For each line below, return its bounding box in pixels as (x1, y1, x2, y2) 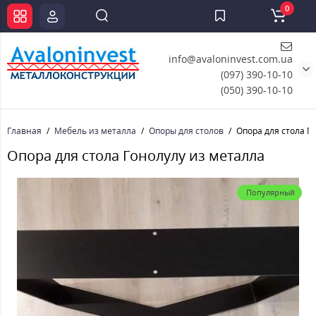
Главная (7, 125, 42, 137)
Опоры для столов (149, 125, 224, 137)
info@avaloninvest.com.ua (169, 52, 293, 66)
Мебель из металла (54, 125, 136, 137)
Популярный (246, 187, 295, 197)
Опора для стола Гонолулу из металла (7, 146, 265, 165)
